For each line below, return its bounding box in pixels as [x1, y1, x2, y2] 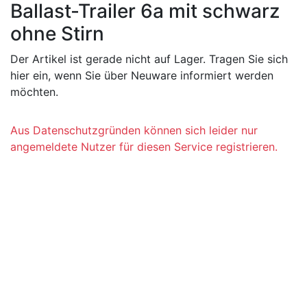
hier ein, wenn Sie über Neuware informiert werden [10, 69, 273, 82]
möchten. [10, 85, 58, 99]
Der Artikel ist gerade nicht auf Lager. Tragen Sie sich [10, 52, 288, 66]
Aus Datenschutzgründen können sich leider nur [10, 123, 258, 137]
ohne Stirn [10, 22, 104, 45]
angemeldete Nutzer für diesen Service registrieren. [10, 140, 278, 153]
